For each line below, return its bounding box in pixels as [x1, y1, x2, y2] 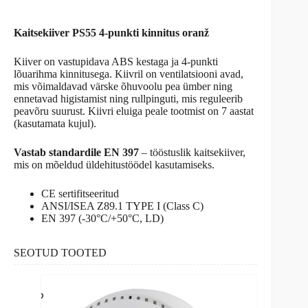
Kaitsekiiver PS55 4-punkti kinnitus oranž [14, 27, 209, 39]
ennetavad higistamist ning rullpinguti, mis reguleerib [14, 93, 243, 105]
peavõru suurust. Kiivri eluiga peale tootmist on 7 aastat [14, 105, 254, 118]
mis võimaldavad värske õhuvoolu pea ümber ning [14, 80, 232, 93]
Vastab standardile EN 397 [14, 146, 139, 159]
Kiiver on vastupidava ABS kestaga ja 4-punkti [14, 56, 218, 68]
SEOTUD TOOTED [14, 247, 107, 259]
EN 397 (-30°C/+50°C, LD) [41, 212, 164, 225]
